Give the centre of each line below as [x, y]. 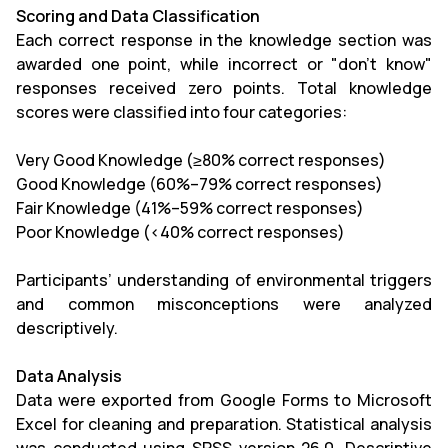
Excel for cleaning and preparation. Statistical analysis [224, 424]
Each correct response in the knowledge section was [224, 40]
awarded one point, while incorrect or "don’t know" [224, 64]
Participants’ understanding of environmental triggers [224, 280]
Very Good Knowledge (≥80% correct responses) [201, 160]
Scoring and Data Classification [138, 16]
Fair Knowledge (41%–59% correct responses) [190, 208]
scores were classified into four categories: [181, 112]
